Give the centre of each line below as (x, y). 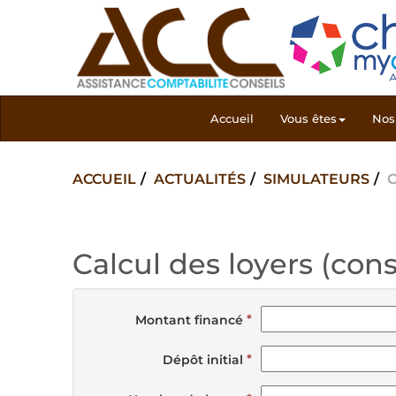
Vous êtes (308, 118)
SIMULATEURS (316, 179)
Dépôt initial (203, 360)
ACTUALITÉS (200, 179)
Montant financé (190, 320)
